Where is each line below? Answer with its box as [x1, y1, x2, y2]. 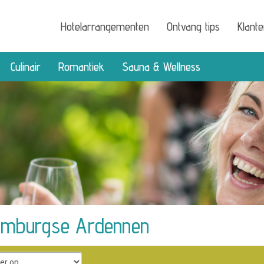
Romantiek [58, 60, 104, 74]
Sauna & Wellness [122, 60, 200, 74]
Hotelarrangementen [60, 19, 149, 34]
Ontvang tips [166, 19, 220, 34]
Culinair [11, 60, 41, 74]
